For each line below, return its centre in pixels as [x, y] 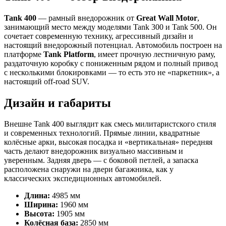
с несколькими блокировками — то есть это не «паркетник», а [112, 72]
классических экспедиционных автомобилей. [83, 179]
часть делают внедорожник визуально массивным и [94, 151]
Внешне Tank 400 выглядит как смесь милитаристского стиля [110, 124]
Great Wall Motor [167, 18]
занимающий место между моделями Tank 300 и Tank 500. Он [110, 27]
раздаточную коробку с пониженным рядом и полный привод [111, 63]
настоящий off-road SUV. [47, 81]
